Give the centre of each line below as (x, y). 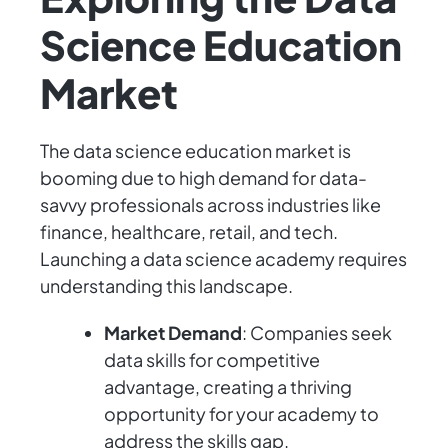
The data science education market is (195, 151)
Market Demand (173, 333)
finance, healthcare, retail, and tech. (189, 232)
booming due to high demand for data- (203, 178)
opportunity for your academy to (241, 414)
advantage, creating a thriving (228, 387)
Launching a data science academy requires (223, 259)
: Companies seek (317, 333)
